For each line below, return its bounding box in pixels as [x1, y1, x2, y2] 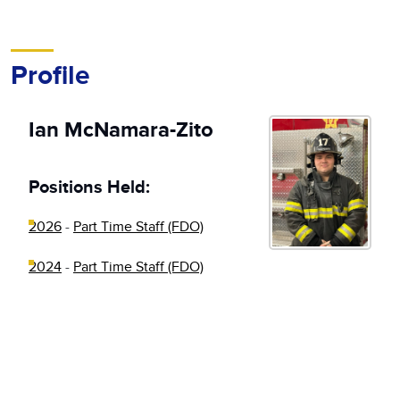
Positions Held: [29, 177, 150, 198]
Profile [11, 60, 90, 92]
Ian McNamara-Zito [29, 117, 213, 143]
